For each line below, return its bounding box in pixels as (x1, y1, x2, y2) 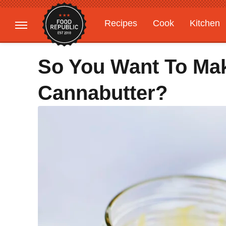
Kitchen (190, 18, 220, 28)
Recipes (104, 18, 137, 28)
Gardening (104, 38, 147, 48)
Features (162, 38, 198, 48)
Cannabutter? (38, 82, 167, 104)
